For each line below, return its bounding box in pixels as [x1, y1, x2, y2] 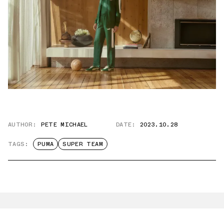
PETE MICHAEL [40, 120, 88, 129]
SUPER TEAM [62, 139, 103, 149]
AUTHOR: [8, 120, 37, 129]
